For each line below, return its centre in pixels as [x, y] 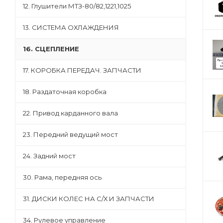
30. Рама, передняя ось [62, 177]
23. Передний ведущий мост [70, 134]
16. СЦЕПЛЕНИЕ [51, 49]
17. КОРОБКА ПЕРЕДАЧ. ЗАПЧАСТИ [82, 70]
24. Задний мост [49, 156]
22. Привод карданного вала [70, 113]
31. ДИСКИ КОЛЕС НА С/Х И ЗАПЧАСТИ [89, 199]
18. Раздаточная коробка [65, 92]
